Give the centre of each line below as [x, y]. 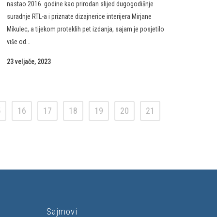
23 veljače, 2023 [29, 62]
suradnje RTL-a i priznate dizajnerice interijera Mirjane [79, 16]
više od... [19, 42]
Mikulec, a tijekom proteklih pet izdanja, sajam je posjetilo [85, 29]
